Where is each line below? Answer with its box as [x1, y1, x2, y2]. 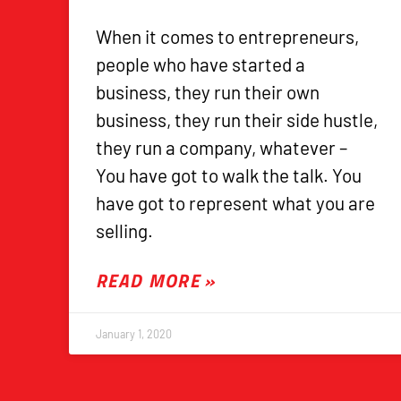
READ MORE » [96, 266, 216, 295]
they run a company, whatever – [96, 136, 348, 159]
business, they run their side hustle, [96, 108, 379, 132]
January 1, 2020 [96, 328, 173, 341]
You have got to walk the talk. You [96, 164, 363, 187]
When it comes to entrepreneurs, [96, 25, 360, 48]
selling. [96, 219, 154, 243]
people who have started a [96, 53, 306, 76]
